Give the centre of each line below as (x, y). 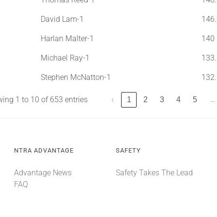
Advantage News (43, 173)
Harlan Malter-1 (67, 38)
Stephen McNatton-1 (76, 77)
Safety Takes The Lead (154, 173)
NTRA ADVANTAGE (44, 150)
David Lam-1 (62, 19)
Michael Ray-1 (65, 58)
